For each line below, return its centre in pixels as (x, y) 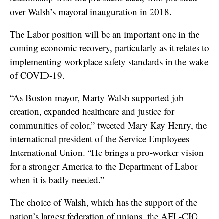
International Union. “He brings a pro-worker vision (107, 152)
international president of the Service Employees (99, 138)
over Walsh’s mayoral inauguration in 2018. (92, 11)
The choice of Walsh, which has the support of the (103, 202)
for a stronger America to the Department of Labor (104, 166)
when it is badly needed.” (58, 179)
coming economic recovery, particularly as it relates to (109, 47)
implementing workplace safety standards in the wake (109, 61)
